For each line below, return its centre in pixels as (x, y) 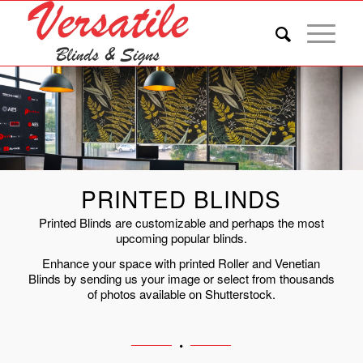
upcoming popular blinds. (181, 237)
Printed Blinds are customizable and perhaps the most (181, 222)
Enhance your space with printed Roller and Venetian (181, 263)
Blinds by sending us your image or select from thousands (181, 279)
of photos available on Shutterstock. (181, 294)
